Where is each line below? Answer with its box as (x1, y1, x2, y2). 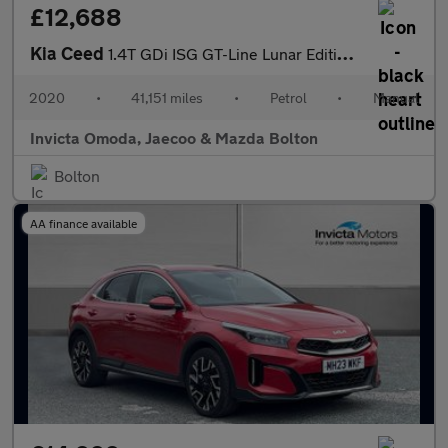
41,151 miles (131, 88, 204, 106)
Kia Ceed (30, 41, 108, 64)
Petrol (269, 88, 307, 106)
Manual (372, 88, 419, 106)
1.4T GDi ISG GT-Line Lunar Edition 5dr (108, 43, 337, 63)
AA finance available (30, 215, 137, 230)
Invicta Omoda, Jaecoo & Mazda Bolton (30, 127, 318, 147)
